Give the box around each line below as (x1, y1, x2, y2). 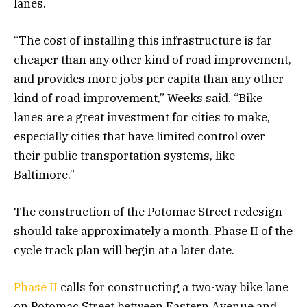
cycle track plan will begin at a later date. (14, 242, 234, 258)
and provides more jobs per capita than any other (14, 71, 284, 86)
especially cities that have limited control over (14, 128, 265, 144)
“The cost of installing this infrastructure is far (14, 32, 272, 48)
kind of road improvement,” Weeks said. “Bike (14, 90, 262, 106)
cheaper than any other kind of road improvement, (14, 51, 291, 67)
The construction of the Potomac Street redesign (14, 204, 282, 219)
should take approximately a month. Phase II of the (14, 223, 293, 238)
